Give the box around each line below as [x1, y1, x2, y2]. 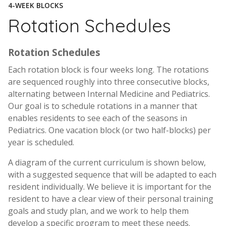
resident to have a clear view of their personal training [8, 193, 213, 205]
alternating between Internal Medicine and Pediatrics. [8, 88, 210, 100]
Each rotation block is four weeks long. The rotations [8, 64, 209, 76]
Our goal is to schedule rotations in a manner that [8, 100, 197, 112]
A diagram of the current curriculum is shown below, [8, 157, 206, 168]
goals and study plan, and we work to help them [8, 205, 189, 217]
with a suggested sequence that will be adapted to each [8, 169, 216, 181]
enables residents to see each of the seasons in [8, 112, 187, 124]
